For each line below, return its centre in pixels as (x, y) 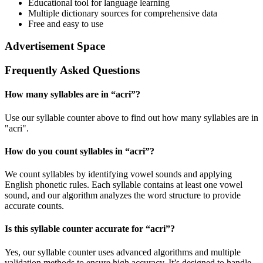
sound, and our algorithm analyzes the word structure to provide (123, 195)
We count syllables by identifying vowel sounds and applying (118, 174)
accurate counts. (34, 206)
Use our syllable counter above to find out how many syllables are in (131, 117)
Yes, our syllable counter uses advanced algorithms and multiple (123, 252)
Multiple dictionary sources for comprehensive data (123, 13)
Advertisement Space (55, 46)
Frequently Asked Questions (72, 70)
